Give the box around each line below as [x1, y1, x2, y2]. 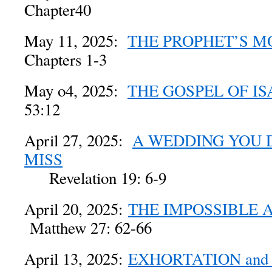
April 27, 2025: [24, 129, 132, 151]
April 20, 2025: [24, 198, 128, 220]
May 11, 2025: [24, 30, 127, 52]
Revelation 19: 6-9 [24, 167, 166, 189]
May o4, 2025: [24, 80, 127, 101]
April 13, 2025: [24, 248, 128, 270]
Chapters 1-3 [24, 49, 107, 70]
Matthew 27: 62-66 [24, 217, 152, 239]
